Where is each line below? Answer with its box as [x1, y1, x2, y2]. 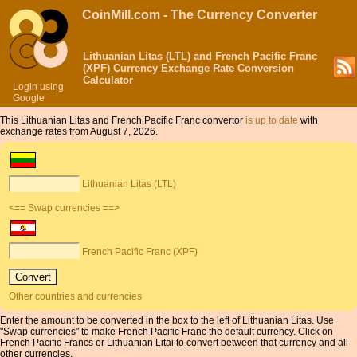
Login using [13, 81, 64, 92]
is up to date [245, 115, 298, 126]
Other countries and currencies [9, 290, 143, 302]
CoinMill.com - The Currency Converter [82, 8, 317, 22]
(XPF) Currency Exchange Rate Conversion [83, 62, 294, 74]
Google [13, 92, 45, 104]
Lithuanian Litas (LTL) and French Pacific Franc [83, 50, 317, 62]
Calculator [83, 74, 133, 86]
